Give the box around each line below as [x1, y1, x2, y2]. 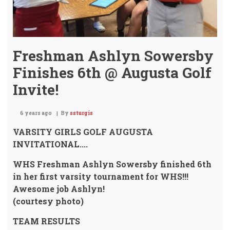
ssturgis [70, 110, 93, 117]
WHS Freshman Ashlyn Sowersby [13, 159, 158, 169]
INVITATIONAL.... [13, 139, 88, 149]
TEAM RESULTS [13, 216, 80, 226]
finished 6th [158, 159, 212, 169]
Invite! [13, 80, 59, 99]
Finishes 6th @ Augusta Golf [13, 63, 212, 82]
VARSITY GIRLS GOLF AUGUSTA [13, 126, 153, 137]
